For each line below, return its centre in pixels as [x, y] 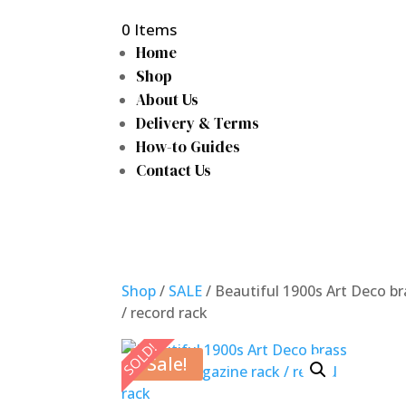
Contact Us [174, 170]
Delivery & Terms [198, 123]
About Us [168, 99]
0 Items [150, 29]
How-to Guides [188, 146]
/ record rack [165, 313]
